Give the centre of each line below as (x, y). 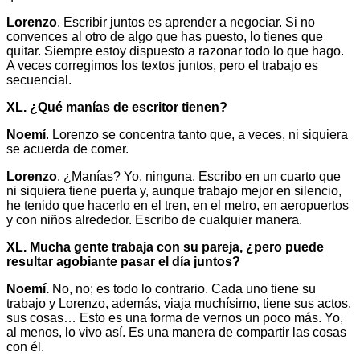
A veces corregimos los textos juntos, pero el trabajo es (162, 66)
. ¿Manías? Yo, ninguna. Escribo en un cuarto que (199, 177)
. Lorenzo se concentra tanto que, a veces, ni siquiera (197, 135)
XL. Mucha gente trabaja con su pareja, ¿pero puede (165, 247)
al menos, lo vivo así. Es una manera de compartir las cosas (176, 333)
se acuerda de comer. (67, 149)
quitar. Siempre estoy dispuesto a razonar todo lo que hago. (175, 51)
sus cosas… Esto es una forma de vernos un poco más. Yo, (175, 318)
